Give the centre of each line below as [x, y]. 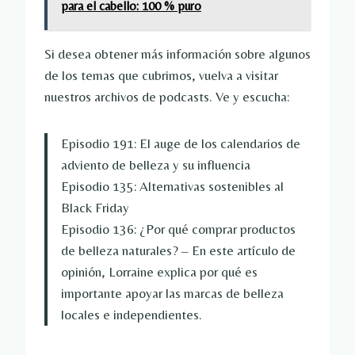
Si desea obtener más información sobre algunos [177, 54]
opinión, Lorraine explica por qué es [159, 272]
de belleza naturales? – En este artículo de [178, 251]
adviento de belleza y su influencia [156, 165]
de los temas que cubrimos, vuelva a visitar [161, 76]
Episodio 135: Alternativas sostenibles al [172, 187]
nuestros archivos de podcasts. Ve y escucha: [167, 97]
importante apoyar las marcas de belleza [172, 294]
